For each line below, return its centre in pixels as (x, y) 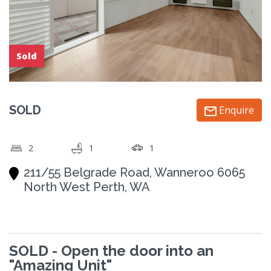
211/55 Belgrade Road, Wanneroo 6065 (134, 173)
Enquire (235, 110)
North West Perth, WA (87, 187)
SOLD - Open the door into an (111, 251)
